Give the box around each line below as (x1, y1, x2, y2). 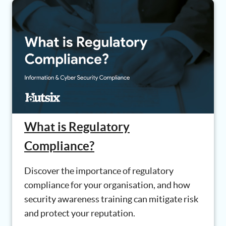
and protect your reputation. (24, 208, 135, 219)
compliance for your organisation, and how (24, 180, 190, 191)
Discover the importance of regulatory (24, 165, 174, 177)
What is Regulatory (24, 120, 130, 134)
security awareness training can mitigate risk (24, 194, 198, 205)
